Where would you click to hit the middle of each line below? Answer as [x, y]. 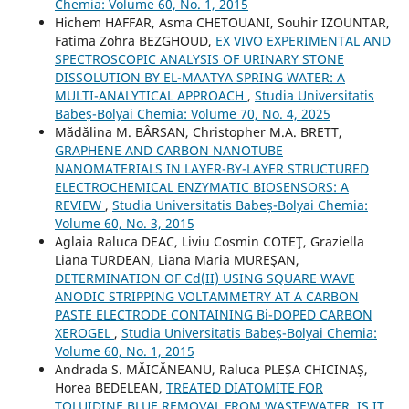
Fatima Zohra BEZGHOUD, [135, 40]
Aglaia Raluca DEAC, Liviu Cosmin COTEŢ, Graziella [209, 241]
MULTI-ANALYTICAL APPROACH [151, 95]
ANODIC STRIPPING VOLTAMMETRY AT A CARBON [206, 296]
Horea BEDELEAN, [110, 387]
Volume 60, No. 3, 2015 [124, 223]
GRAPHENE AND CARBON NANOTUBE [168, 150]
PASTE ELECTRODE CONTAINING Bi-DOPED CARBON [213, 314]
